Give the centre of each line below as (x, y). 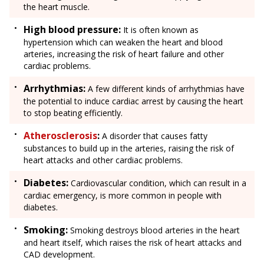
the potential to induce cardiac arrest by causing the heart (133, 101)
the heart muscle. (57, 7)
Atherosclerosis (60, 136)
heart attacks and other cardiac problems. (104, 160)
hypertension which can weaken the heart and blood (123, 42)
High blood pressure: (72, 30)
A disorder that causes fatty (154, 136)
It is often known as (160, 30)
